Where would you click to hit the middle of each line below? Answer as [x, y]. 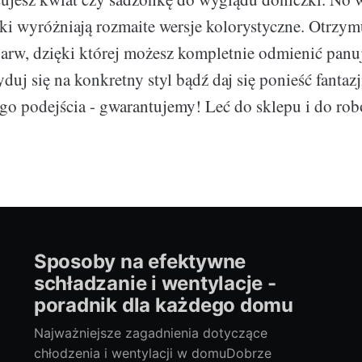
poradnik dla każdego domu [163, 305]
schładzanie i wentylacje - [155, 283]
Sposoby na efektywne [140, 261]
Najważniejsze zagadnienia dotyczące [150, 333]
